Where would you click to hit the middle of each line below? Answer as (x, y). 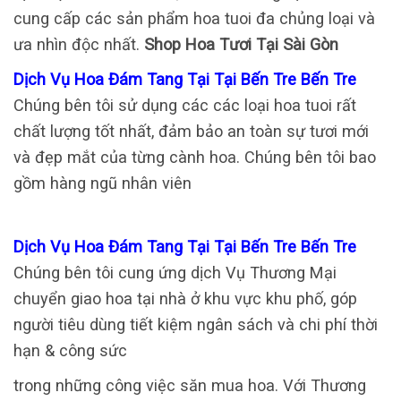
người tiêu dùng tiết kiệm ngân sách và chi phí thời (196, 325)
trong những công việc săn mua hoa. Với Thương (190, 386)
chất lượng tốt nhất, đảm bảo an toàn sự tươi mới (191, 132)
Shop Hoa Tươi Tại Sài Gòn (239, 45)
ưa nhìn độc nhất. (77, 45)
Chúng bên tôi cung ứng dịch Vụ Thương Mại (175, 273)
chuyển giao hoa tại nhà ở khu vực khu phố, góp (185, 299)
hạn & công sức (70, 351)
